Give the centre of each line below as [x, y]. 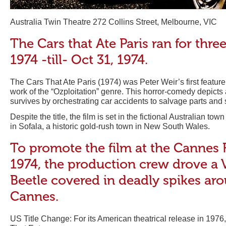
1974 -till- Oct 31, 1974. [79, 60]
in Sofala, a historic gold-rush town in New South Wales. [110, 126]
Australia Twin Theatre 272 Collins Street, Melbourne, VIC [114, 22]
